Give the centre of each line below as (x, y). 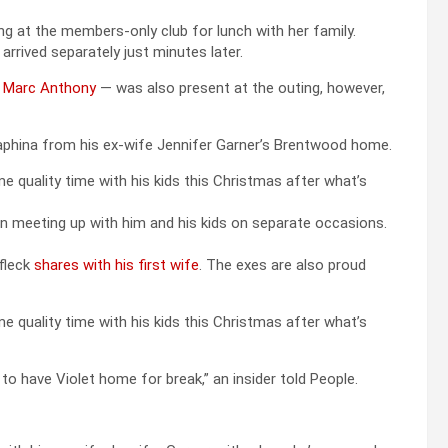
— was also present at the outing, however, (240, 87)
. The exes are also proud (282, 264)
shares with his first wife (116, 264)
